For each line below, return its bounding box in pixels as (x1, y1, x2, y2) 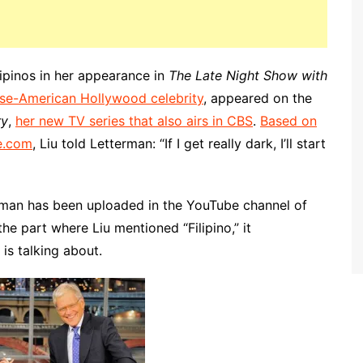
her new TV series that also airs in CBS (15, 113, 253, 129)
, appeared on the (203, 90, 312, 106)
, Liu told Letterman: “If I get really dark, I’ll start (32, 135, 326, 152)
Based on (260, 113, 317, 129)
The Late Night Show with (169, 67, 327, 83)
